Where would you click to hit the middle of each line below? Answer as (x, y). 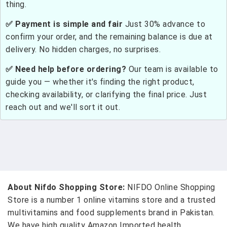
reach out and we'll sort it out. (63, 107)
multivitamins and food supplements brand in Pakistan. (111, 213)
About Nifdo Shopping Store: (67, 187)
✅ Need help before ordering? (66, 69)
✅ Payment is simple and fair (64, 24)
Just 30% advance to (164, 24)
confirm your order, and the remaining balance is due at (109, 37)
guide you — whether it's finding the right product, (100, 82)
